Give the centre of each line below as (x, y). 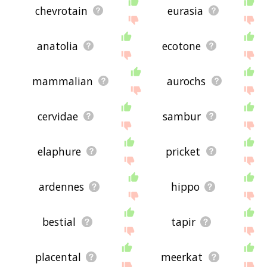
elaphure (59, 151)
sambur (181, 116)
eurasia (185, 10)
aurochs (187, 81)
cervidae (58, 116)
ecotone (182, 46)
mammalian (62, 81)
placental (58, 257)
